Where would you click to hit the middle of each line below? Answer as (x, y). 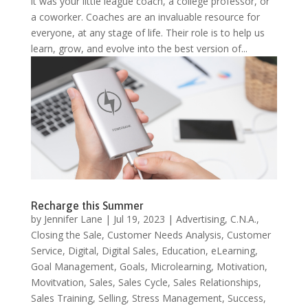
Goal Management (72, 266)
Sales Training (62, 298)
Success (245, 298)
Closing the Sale (66, 234)
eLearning (233, 250)
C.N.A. (243, 219)
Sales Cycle (143, 282)
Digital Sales (129, 250)
